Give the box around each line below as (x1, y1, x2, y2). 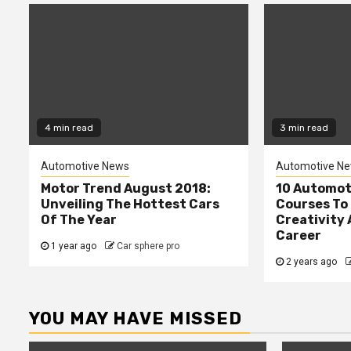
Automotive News (41, 159, 129, 172)
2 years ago (283, 255, 337, 267)
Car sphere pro (117, 240, 179, 251)
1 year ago (49, 240, 96, 251)
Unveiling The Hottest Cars (41, 196, 219, 212)
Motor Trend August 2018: (41, 180, 211, 196)
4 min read (45, 121, 93, 133)
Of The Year (41, 212, 117, 227)
